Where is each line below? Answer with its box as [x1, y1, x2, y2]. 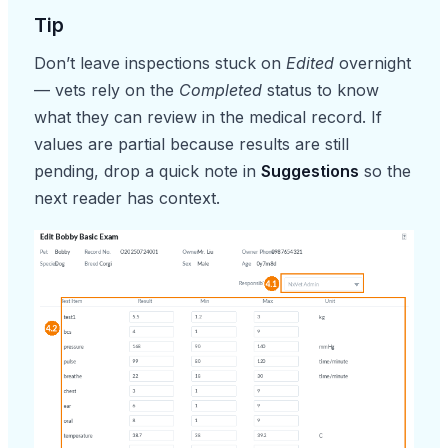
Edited [286, 52, 334, 73]
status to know [262, 79, 379, 100]
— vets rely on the [34, 79, 179, 100]
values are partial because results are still [34, 133, 349, 154]
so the [359, 160, 411, 181]
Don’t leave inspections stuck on [34, 52, 286, 73]
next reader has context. [34, 187, 220, 208]
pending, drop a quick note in [34, 160, 261, 181]
